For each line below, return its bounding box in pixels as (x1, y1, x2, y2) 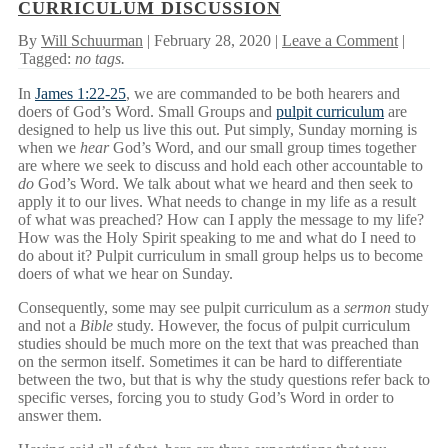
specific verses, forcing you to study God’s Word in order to (18, 389, 394, 407)
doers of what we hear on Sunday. (18, 265, 233, 283)
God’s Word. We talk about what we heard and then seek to (34, 175, 413, 193)
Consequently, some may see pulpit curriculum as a (18, 299, 344, 317)
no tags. (75, 50, 125, 68)
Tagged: (20, 50, 75, 68)
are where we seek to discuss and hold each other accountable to (18, 157, 423, 175)
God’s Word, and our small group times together (109, 139, 416, 157)
